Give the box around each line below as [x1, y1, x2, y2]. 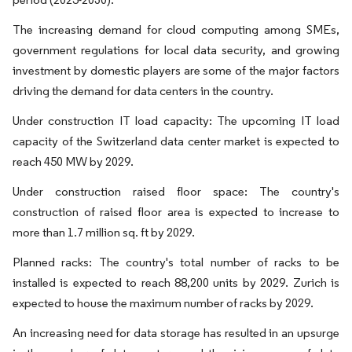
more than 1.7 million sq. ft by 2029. [13, 225, 195, 240]
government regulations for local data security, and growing [13, 42, 339, 57]
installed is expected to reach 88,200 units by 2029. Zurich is [13, 275, 339, 290]
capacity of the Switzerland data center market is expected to [13, 134, 339, 148]
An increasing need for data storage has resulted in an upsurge [13, 325, 339, 340]
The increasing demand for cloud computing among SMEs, [13, 22, 339, 37]
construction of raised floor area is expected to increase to [13, 204, 339, 219]
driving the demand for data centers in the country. [13, 83, 273, 98]
